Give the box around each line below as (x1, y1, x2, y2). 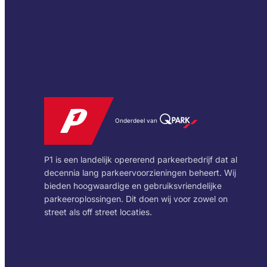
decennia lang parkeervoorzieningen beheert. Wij (44, 167, 237, 178)
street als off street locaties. (44, 206, 153, 217)
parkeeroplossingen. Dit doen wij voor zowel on (44, 193, 228, 204)
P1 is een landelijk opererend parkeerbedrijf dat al (44, 154, 238, 164)
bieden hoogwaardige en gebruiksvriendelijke (44, 180, 222, 191)
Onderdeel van (115, 117, 158, 124)
